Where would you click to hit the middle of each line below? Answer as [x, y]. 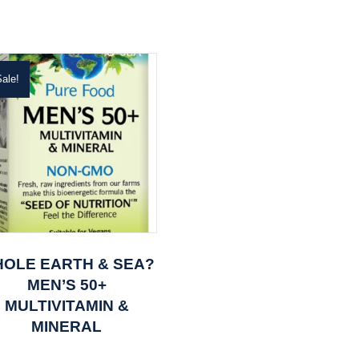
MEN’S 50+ [67, 284]
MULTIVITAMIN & [67, 305]
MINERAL [67, 326]
